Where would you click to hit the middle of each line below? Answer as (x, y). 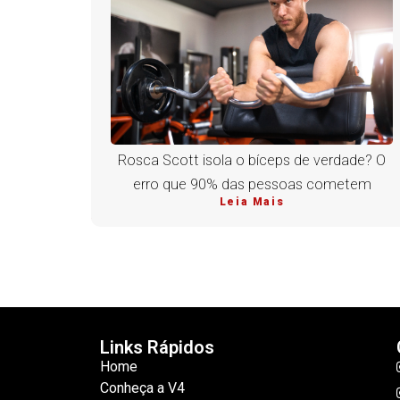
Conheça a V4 (142, 388)
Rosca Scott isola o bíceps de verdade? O (252, 161)
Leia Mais (252, 202)
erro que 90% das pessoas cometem (252, 185)
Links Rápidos (157, 348)
